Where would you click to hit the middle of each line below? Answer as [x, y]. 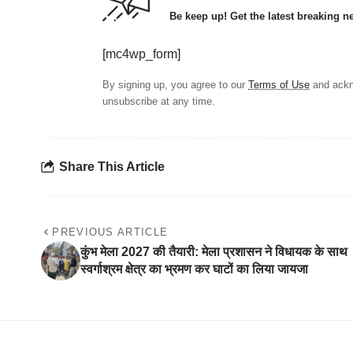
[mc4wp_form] [141, 54]
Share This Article [112, 167]
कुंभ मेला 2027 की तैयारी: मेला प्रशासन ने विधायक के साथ [214, 251]
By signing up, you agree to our [175, 84]
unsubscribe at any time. [159, 101]
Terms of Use [279, 84]
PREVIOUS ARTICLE [110, 232]
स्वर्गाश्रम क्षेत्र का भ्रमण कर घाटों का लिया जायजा [194, 269]
